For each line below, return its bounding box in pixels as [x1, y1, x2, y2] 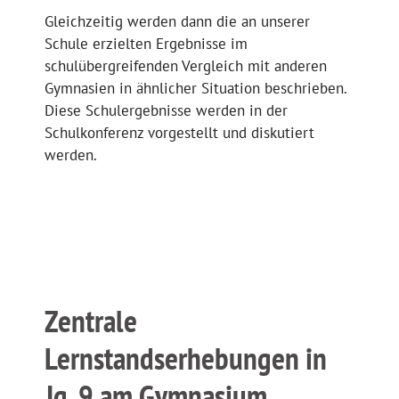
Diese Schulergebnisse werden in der [45, 100, 288, 120]
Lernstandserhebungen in [45, 338, 327, 379]
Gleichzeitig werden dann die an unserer [45, 11, 310, 31]
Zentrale [45, 300, 137, 342]
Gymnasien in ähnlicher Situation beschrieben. [45, 77, 346, 98]
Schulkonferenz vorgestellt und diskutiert [45, 122, 314, 142]
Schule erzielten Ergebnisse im [45, 33, 248, 53]
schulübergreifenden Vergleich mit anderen [45, 55, 327, 76]
